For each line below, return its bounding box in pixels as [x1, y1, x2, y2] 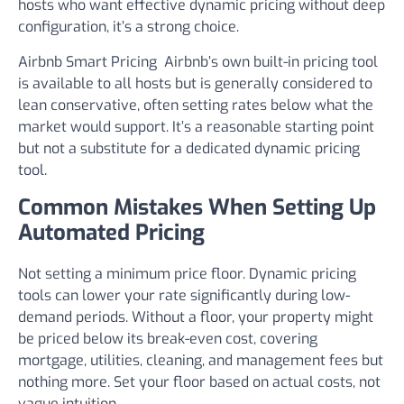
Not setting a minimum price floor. [18, 264, 245, 283]
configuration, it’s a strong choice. [18, 17, 239, 36]
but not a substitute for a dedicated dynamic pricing [18, 139, 360, 158]
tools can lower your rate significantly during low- [18, 286, 350, 305]
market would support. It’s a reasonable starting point [18, 117, 374, 136]
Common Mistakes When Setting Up [18, 193, 376, 222]
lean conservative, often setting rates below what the [18, 96, 373, 115]
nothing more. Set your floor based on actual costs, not [18, 372, 381, 391]
